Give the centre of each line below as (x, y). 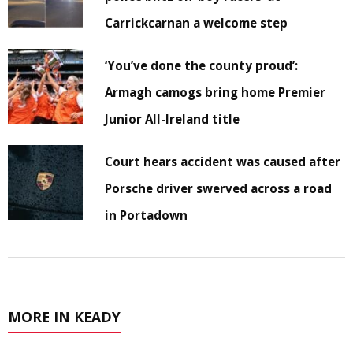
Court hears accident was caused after (223, 161)
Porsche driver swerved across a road (219, 188)
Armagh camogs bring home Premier (216, 92)
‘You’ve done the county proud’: (202, 65)
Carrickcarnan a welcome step (197, 22)
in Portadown (147, 215)
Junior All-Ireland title (173, 119)
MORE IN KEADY (64, 316)
